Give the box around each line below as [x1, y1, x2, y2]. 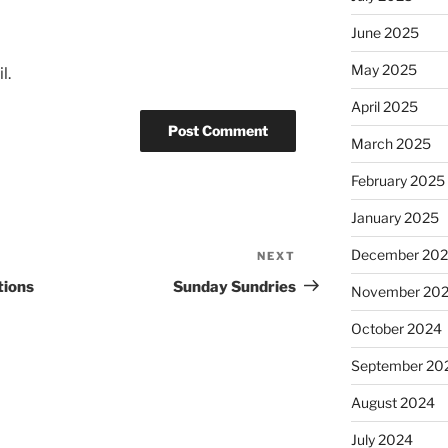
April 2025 [350, 98, 418, 116]
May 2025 [350, 61, 417, 79]
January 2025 [350, 209, 439, 227]
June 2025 [350, 24, 419, 42]
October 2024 [350, 320, 442, 338]
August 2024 [350, 394, 435, 412]
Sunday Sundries [173, 277, 297, 296]
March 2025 [350, 135, 431, 153]
